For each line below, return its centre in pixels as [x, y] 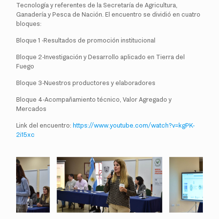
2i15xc [25, 135]
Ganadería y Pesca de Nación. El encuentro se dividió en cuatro [108, 15]
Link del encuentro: [44, 126]
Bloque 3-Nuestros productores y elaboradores [86, 83]
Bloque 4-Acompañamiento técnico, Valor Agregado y [94, 100]
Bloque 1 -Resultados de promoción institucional [86, 41]
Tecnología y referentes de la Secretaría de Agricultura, [97, 5]
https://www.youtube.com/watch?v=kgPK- [134, 126]
